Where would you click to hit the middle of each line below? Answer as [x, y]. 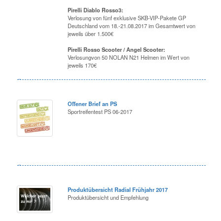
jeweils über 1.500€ [91, 34]
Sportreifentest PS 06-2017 [100, 112]
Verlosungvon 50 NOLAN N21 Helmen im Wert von [129, 57]
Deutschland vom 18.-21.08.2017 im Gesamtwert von [132, 26]
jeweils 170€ [82, 65]
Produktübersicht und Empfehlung [108, 198]
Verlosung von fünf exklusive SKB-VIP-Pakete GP [127, 18]
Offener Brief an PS [92, 104]
